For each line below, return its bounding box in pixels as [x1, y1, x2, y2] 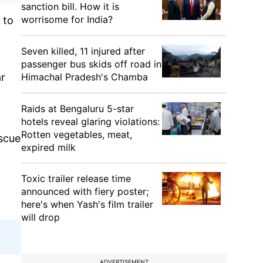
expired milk [21, 141, 76, 153]
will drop [21, 211, 60, 223]
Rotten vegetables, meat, [21, 129, 132, 140]
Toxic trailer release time [21, 173, 131, 184]
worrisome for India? [21, 14, 113, 25]
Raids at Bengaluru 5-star [21, 103, 134, 114]
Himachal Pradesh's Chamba [21, 71, 148, 83]
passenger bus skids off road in [21, 58, 161, 70]
